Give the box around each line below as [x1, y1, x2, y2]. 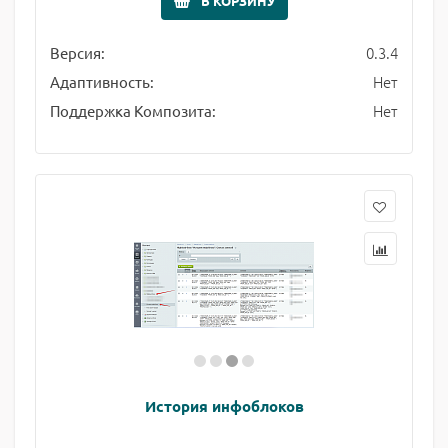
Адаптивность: [50, 72, 154, 91]
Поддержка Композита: [50, 101, 216, 120]
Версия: [50, 43, 105, 62]
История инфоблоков [144, 396, 304, 416]
